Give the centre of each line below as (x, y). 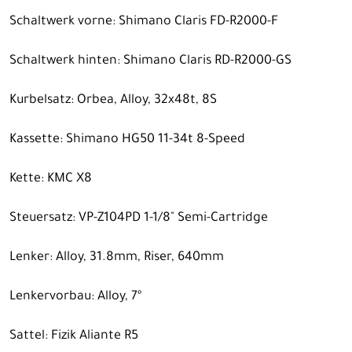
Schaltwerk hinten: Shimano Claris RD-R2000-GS (150, 61)
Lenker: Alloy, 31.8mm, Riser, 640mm (117, 257)
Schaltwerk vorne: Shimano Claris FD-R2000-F (144, 22)
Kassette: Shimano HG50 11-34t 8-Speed (127, 139)
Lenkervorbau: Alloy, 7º (75, 297)
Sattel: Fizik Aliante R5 (74, 336)
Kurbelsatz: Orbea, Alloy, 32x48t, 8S (113, 100)
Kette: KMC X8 (51, 179)
